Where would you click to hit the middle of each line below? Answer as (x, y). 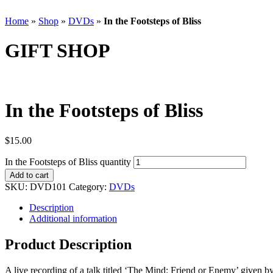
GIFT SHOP (58, 51)
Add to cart (29, 175)
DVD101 (48, 186)
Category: (89, 186)
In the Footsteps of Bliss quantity (68, 161)
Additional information (73, 218)
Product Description (68, 244)
